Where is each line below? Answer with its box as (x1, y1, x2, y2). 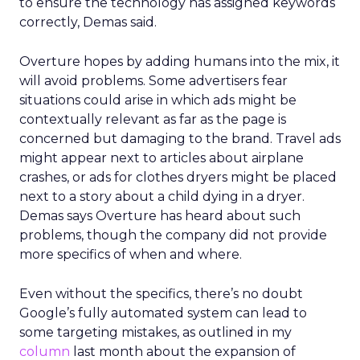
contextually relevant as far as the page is (19, 112, 286, 127)
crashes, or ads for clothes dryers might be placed (19, 170, 337, 185)
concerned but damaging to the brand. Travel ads (19, 131, 341, 146)
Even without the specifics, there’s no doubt (19, 286, 303, 301)
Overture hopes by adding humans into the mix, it (19, 54, 340, 69)
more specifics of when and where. (19, 247, 242, 262)
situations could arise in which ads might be (19, 92, 297, 108)
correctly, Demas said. (19, 14, 157, 30)
